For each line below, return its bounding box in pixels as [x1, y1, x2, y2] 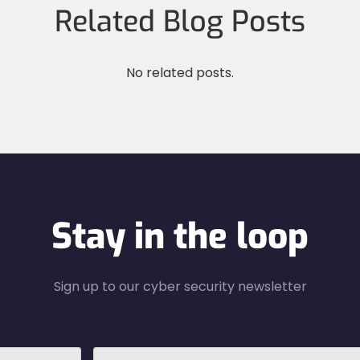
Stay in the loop [51, 212, 309, 260]
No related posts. [126, 63, 234, 82]
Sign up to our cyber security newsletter [53, 276, 307, 296]
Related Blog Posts [55, 2, 305, 41]
